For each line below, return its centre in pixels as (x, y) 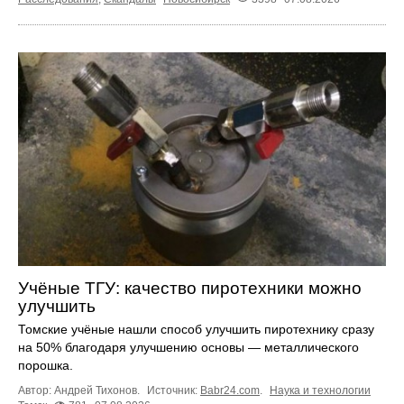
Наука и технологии (320, 390)
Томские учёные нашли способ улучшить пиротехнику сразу (196, 329)
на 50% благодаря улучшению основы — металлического (188, 347)
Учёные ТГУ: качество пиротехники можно (190, 288)
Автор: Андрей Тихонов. (80, 390)
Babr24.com (230, 390)
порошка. (46, 365)
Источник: (174, 390)
